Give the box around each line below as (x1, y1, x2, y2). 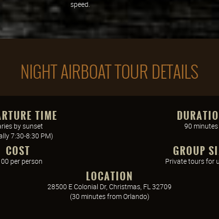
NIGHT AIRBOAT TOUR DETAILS (21, 60, 198, 84)
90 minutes (184, 121, 218, 131)
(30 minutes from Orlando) (69, 192, 150, 201)
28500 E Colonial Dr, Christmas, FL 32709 (47, 182, 172, 191)
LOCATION (86, 169, 133, 184)
